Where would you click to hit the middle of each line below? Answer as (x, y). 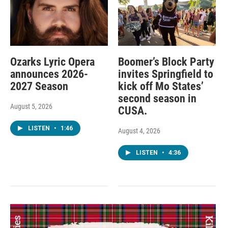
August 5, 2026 (31, 106)
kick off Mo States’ (161, 86)
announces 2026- (49, 74)
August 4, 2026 (139, 131)
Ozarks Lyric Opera (52, 62)
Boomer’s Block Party (166, 62)
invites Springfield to (165, 74)
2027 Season (39, 86)
